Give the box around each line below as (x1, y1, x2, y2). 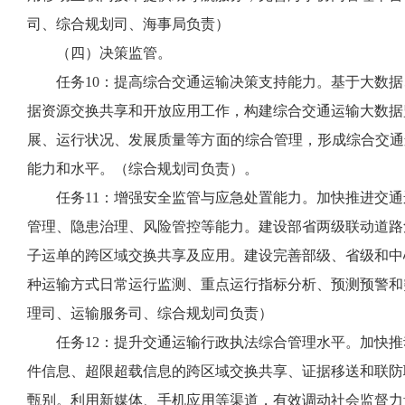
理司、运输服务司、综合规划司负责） (27, 306, 273, 321)
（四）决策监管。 (27, 45, 172, 61)
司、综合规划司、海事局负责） (27, 16, 230, 32)
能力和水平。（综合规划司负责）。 (27, 161, 259, 176)
